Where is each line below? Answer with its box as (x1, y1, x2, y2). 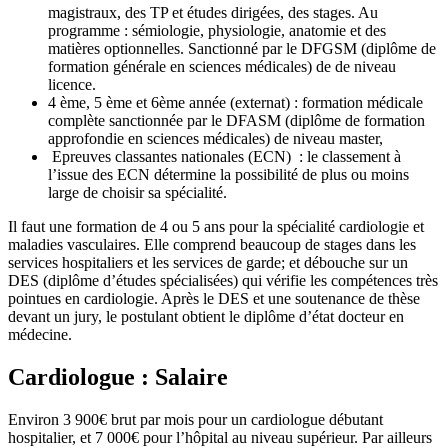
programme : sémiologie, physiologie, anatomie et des (48, 22, 386, 40)
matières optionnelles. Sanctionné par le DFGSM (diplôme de (48, 40, 436, 58)
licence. (48, 76, 96, 94)
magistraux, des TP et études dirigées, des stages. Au (48, 4, 378, 22)
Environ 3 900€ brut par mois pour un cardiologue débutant (8, 411, 383, 429)
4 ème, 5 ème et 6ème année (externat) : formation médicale (48, 94, 423, 112)
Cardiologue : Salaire (8, 364, 228, 391)
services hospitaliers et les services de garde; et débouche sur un (8, 254, 408, 272)
